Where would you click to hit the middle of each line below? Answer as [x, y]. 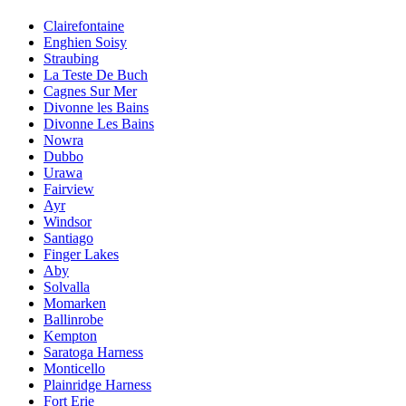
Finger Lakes [81, 255]
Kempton [70, 336]
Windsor [68, 222]
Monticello [74, 369]
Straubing [71, 59]
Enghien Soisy [85, 43]
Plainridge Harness [97, 385]
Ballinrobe [73, 320]
